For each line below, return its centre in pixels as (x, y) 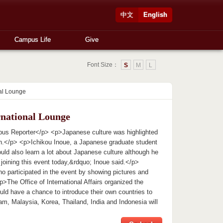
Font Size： (103, 65)
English (156, 15)
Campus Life (32, 40)
